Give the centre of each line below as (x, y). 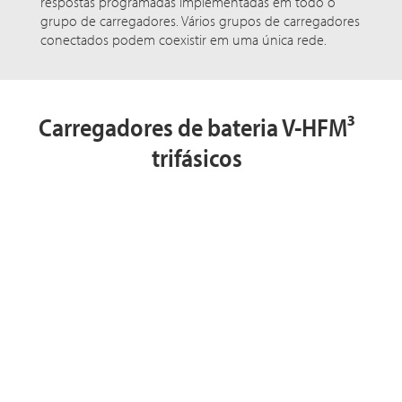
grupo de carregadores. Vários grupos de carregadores (200, 21)
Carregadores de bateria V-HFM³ (197, 127)
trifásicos (197, 157)
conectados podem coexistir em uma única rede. (184, 40)
